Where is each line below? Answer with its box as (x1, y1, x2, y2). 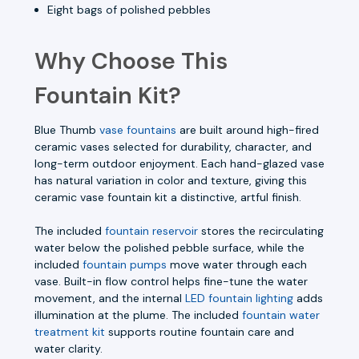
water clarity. (34, 341, 103, 356)
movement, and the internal (34, 290, 185, 305)
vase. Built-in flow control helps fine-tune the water (34, 273, 308, 288)
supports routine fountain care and (105, 324, 294, 339)
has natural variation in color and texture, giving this (34, 172, 307, 188)
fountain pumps (83, 256, 167, 272)
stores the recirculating (198, 223, 324, 238)
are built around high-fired (176, 122, 319, 137)
